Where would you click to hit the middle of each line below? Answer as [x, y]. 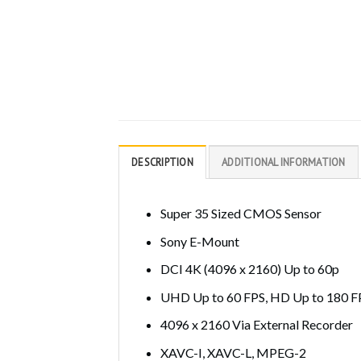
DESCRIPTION [162, 162]
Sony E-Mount [199, 241]
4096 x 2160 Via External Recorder [256, 325]
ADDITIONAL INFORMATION [284, 162]
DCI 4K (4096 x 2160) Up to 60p [249, 269]
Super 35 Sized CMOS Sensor [241, 213]
